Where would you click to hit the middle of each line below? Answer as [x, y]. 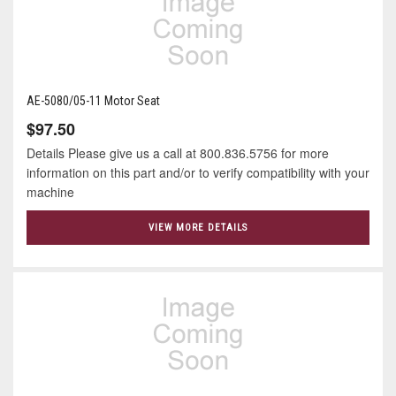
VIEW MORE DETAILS [198, 228]
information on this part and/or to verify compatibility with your [198, 172]
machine [54, 191]
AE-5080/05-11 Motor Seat [93, 100]
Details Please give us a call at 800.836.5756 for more [178, 152]
